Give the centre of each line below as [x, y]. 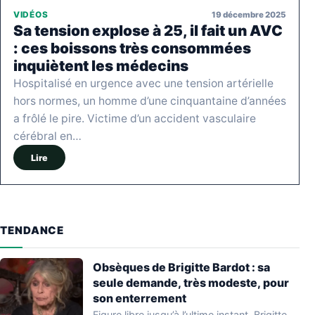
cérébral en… [47, 136]
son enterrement [140, 298]
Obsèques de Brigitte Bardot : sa [181, 268]
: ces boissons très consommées [132, 49]
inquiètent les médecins [101, 66]
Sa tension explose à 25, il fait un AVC [148, 31]
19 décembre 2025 [249, 14]
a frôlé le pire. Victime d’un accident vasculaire [135, 119]
